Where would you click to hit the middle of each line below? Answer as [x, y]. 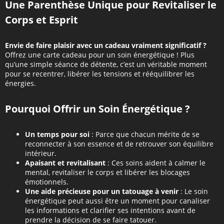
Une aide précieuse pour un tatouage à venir [102, 191]
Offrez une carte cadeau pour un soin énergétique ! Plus [100, 55]
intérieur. [41, 153]
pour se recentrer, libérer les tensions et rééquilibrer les [100, 74]
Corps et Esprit [41, 19]
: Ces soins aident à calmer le [155, 163]
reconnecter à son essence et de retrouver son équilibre [119, 144]
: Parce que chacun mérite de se [144, 134]
